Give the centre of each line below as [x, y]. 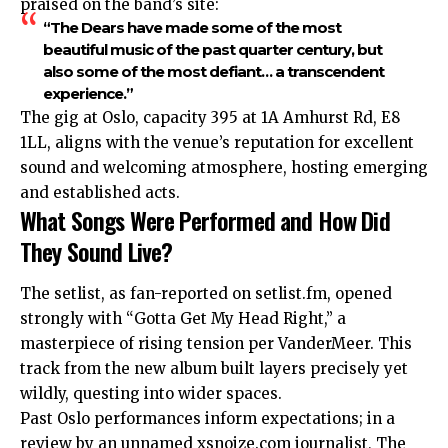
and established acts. [100, 193]
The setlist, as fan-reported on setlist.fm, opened [206, 293]
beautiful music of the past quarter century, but [212, 50]
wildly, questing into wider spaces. [151, 393]
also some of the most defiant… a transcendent [213, 72]
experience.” [87, 94]
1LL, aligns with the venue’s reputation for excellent [217, 143]
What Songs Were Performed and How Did [205, 220]
